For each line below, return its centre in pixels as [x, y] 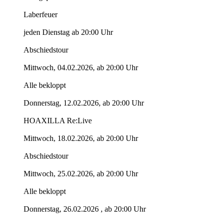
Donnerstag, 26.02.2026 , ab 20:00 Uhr [85, 209]
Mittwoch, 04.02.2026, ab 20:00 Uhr [81, 68]
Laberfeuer [41, 15]
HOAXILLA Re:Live [58, 121]
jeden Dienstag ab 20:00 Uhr [68, 32]
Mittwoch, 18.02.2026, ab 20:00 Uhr [81, 138]
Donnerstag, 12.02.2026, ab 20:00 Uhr [84, 103]
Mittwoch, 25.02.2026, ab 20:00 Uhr [81, 174]
